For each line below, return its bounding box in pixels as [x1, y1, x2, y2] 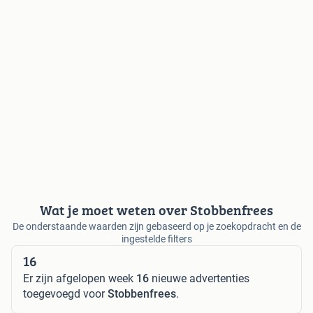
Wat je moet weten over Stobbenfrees [40, 200, 273, 221]
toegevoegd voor [23, 287, 108, 301]
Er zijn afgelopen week [23, 272, 136, 286]
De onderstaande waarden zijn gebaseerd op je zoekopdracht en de [12, 221, 301, 233]
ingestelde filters [121, 233, 192, 245]
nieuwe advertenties [149, 272, 249, 286]
